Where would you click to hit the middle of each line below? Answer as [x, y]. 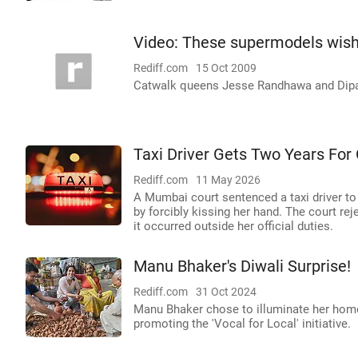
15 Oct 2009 [226, 68]
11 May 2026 [228, 180]
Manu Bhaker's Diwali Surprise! [242, 267]
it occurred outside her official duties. [233, 226]
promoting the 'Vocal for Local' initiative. [242, 324]
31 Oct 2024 [226, 292]
